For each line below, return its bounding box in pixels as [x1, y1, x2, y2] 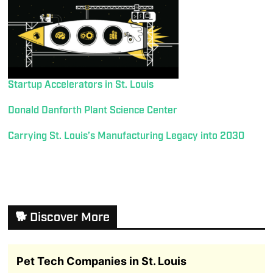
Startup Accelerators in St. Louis [8, 79, 154, 91]
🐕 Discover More [15, 210, 110, 225]
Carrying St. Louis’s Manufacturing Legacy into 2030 [8, 130, 245, 143]
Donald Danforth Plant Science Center [8, 104, 178, 117]
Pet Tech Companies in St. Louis [16, 254, 186, 268]
